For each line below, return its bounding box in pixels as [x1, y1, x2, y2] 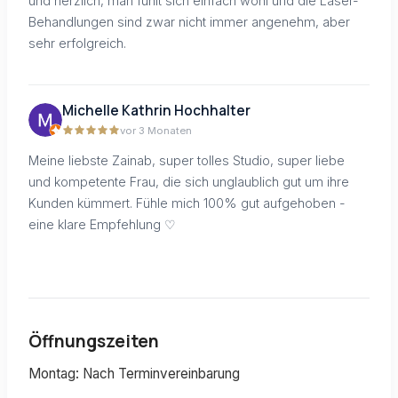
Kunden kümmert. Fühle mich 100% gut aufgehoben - [28, 195, 346, 211]
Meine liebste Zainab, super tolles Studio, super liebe [28, 152, 345, 168]
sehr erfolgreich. [28, 35, 126, 51]
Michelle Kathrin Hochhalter [62, 101, 251, 121]
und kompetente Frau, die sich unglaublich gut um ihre [28, 173, 349, 189]
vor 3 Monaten [120, 124, 192, 138]
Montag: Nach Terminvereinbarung [28, 365, 240, 383]
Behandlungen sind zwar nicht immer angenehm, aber [28, 13, 350, 29]
